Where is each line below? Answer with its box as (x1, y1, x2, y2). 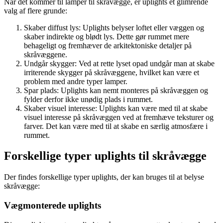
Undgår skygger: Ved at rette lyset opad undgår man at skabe (24, 59, 215, 68)
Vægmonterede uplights (4, 200, 101, 211)
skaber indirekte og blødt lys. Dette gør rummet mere (24, 32, 189, 41)
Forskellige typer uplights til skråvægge (4, 149, 207, 163)
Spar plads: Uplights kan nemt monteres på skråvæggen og (24, 86, 208, 95)
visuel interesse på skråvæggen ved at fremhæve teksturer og (24, 112, 214, 121)
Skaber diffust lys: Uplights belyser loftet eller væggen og (24, 23, 204, 32)
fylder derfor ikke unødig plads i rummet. (24, 95, 153, 104)
